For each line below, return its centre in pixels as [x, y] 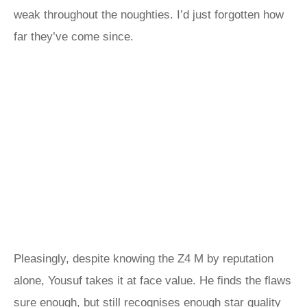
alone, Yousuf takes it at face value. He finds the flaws [152, 281]
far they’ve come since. [74, 37]
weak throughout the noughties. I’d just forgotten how [149, 15]
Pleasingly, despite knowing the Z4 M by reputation [144, 259]
